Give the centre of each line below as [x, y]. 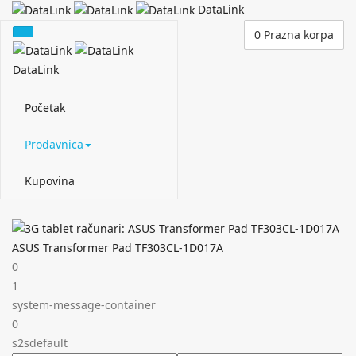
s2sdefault [40, 342]
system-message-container [84, 304]
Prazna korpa [299, 35]
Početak [45, 107]
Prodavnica [54, 144]
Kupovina [50, 180]
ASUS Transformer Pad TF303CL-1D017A [118, 247]
